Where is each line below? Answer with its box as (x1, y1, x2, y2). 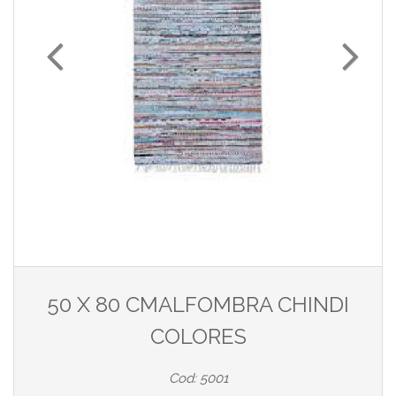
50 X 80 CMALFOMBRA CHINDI (47, 292, 349, 318)
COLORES (149, 324, 247, 350)
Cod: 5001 (168, 370, 228, 387)
